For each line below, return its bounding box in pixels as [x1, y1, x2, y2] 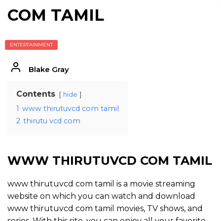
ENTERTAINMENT [10, 41, 53, 48]
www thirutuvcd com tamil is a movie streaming [7, 179, 195, 188]
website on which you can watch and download [7, 191, 195, 201]
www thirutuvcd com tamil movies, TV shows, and [7, 204, 203, 213]
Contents [16, 89, 55, 99]
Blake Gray [28, 65, 69, 74]
